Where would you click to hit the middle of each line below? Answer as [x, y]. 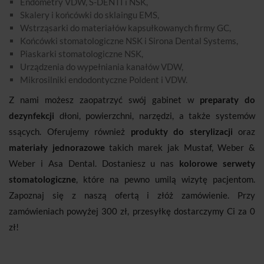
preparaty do [227, 100]
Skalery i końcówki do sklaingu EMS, [90, 15]
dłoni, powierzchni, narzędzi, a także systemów [155, 116]
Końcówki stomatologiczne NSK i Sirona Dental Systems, [129, 41]
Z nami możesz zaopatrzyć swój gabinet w [104, 100]
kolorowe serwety [217, 164]
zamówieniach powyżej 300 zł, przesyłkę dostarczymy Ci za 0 [132, 211]
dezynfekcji [32, 116]
